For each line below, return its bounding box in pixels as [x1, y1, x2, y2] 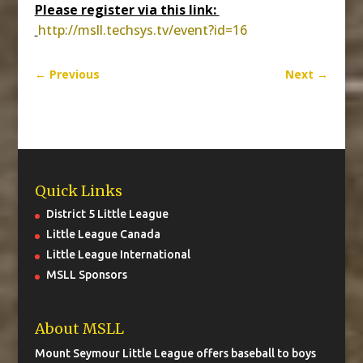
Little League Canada [45, 228, 160, 241]
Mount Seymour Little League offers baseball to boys [34, 346, 316, 360]
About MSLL [34, 318, 124, 338]
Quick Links [34, 181, 122, 201]
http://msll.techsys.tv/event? [37, 20, 214, 39]
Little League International [45, 248, 190, 262]
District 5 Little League [45, 207, 169, 221]
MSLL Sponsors [45, 268, 127, 282]
